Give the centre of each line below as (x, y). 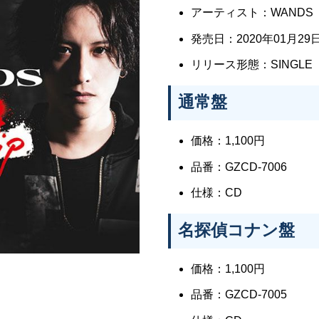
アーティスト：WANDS (252, 13)
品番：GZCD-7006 (239, 167)
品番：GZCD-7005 (239, 295)
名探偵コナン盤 (236, 230)
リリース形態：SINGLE (252, 65)
